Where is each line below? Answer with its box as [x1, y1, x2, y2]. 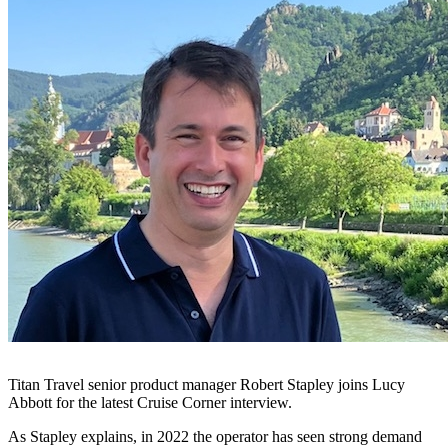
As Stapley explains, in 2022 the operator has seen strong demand [8, 428, 422, 446]
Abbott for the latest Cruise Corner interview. [8, 394, 292, 412]
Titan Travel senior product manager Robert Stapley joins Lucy [8, 376, 405, 394]
